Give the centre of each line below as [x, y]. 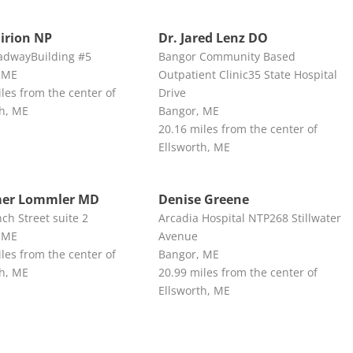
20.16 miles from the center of [238, 128]
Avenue [178, 236]
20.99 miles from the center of [238, 272]
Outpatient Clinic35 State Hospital [247, 74]
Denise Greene [203, 199]
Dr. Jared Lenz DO [213, 37]
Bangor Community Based [227, 56]
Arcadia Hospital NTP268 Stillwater [249, 217]
